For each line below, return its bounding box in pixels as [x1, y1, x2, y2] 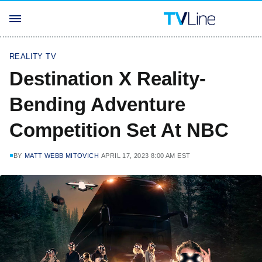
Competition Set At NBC [9, 119, 229, 141]
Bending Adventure [9, 94, 185, 115]
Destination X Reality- [9, 68, 206, 89]
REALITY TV [9, 52, 56, 61]
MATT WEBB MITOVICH [24, 152, 99, 159]
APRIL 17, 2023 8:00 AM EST [101, 152, 191, 159]
